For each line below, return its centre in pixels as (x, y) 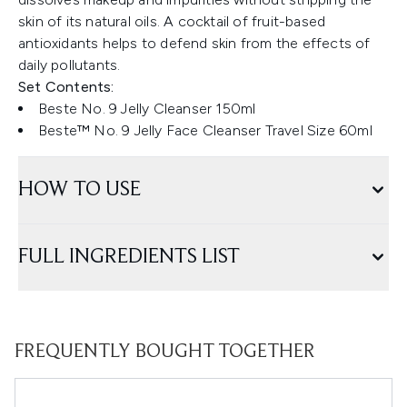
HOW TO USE (79, 190)
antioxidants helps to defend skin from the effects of (194, 43)
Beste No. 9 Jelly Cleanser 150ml (147, 109)
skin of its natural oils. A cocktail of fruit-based (172, 21)
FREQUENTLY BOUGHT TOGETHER (165, 352)
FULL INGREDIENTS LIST (129, 257)
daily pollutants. (69, 65)
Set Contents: (66, 87)
